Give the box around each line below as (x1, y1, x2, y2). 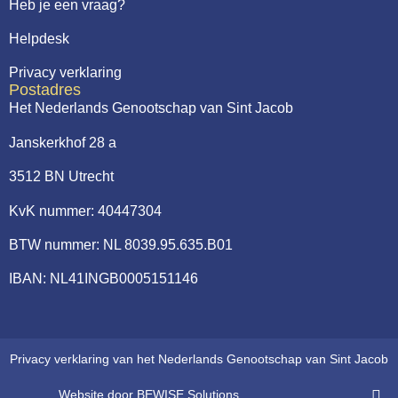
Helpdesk (9, 31, 69, 47)
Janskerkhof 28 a (9, 134, 116, 150)
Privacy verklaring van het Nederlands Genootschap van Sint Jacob (10, 351, 388, 366)
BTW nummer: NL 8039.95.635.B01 (9, 236, 233, 252)
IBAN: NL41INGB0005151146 (9, 271, 198, 287)
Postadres (9, 81, 81, 99)
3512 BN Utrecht (9, 169, 114, 185)
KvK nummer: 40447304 (9, 203, 162, 219)
